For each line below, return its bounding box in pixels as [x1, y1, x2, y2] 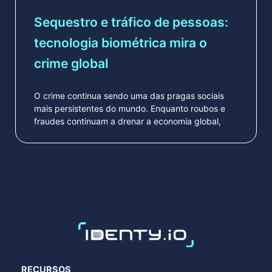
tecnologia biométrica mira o [33, 35, 207, 50]
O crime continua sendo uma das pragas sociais [33, 90, 224, 101]
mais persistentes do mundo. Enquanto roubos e [33, 103, 225, 114]
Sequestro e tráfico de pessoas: [33, 14, 228, 30]
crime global [33, 55, 108, 71]
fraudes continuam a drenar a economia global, [33, 115, 221, 126]
